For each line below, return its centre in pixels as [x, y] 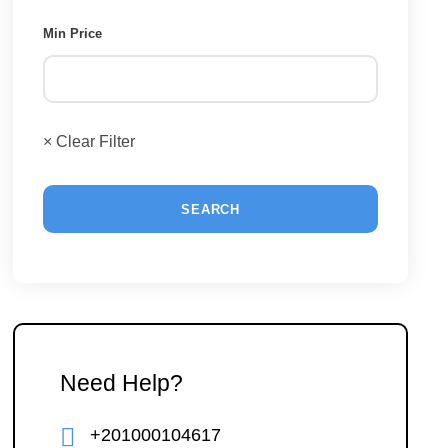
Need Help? [122, 383]
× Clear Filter [89, 141]
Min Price [73, 33]
